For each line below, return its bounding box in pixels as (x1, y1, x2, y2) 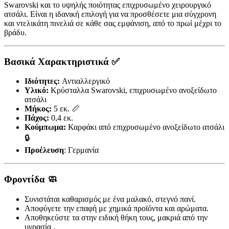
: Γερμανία (64, 146, 99, 155)
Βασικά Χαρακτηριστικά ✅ (4, 56, 120, 67)
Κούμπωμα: (25, 123, 66, 132)
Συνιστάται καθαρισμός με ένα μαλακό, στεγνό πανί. (25, 194, 196, 203)
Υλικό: (25, 86, 49, 95)
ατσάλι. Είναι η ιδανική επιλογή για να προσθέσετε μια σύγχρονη (4, 9, 216, 18)
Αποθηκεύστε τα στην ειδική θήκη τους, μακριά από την (25, 213, 208, 222)
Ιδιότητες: (25, 77, 60, 86)
